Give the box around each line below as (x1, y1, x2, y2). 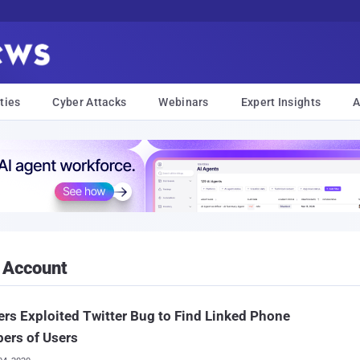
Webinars (158, 96, 209, 108)
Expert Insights (240, 96, 321, 108)
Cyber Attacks (52, 96, 127, 108)
